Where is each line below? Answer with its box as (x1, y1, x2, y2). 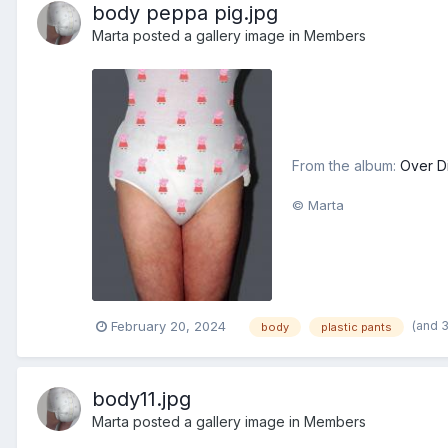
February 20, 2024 (111, 318, 226, 335)
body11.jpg (92, 386, 191, 411)
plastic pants (321, 319, 392, 334)
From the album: (292, 157, 400, 175)
